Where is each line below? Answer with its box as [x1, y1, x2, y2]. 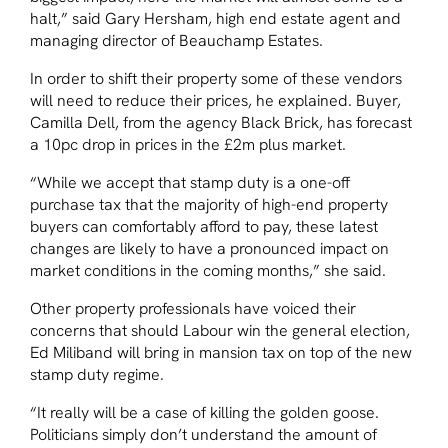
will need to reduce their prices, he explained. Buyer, [30, 89, 401, 111]
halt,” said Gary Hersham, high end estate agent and [30, 7, 401, 29]
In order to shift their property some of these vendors [30, 67, 402, 89]
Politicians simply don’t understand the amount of [30, 423, 377, 445]
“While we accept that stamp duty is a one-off [30, 171, 350, 193]
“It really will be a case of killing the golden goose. [30, 401, 379, 423]
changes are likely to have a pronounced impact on [30, 237, 389, 259]
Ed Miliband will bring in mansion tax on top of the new [30, 341, 412, 363]
